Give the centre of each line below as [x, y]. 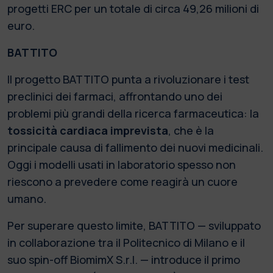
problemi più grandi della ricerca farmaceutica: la [133, 113]
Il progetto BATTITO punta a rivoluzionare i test [128, 79]
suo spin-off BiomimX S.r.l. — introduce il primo [124, 259]
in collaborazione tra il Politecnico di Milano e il [126, 242]
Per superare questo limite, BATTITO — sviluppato [134, 225]
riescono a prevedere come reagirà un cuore [122, 181]
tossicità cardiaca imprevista [88, 130]
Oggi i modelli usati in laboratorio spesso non [122, 164]
